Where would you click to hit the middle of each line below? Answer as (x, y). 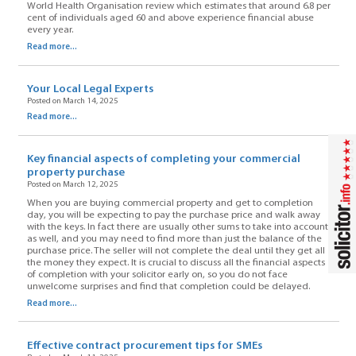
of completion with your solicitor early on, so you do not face (157, 275)
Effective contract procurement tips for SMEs (144, 346)
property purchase (75, 173)
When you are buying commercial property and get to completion (170, 203)
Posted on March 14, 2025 (72, 102)
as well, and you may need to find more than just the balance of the (174, 239)
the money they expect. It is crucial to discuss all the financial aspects (176, 263)
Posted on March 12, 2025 (72, 185)
